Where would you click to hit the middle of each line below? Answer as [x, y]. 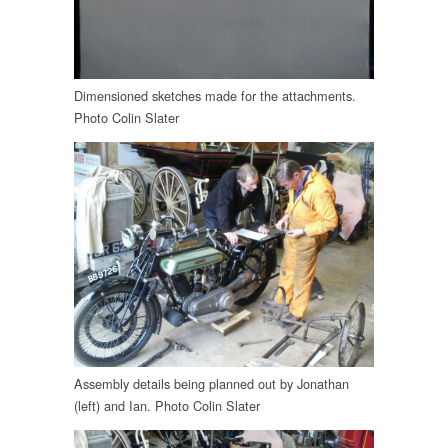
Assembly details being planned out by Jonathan [211, 384]
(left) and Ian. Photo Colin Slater [167, 406]
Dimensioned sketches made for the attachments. [215, 95]
